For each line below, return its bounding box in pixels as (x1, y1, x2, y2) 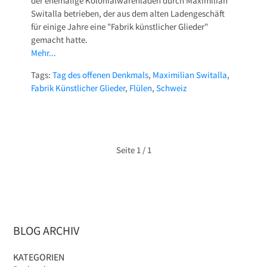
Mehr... (31, 47, 57, 59)
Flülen (129, 82, 153, 94)
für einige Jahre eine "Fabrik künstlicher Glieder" (31, 21, 209, 33)
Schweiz (156, 82, 187, 94)
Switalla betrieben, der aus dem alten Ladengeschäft (31, 8, 225, 20)
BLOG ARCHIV (13, 223, 80, 238)
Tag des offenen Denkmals (52, 69, 149, 81)
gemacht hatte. (31, 34, 88, 46)
